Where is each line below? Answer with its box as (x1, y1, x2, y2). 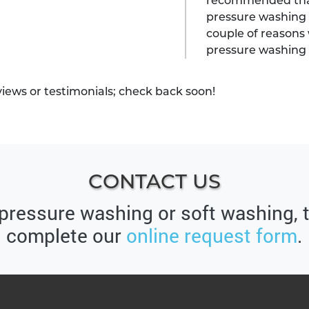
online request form (126, 223, 297, 249)
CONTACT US (88, 169, 221, 194)
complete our (6, 223, 126, 249)
